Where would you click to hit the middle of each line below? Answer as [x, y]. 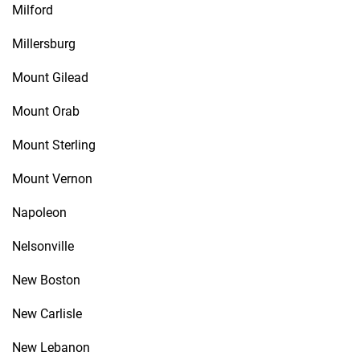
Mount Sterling [54, 145]
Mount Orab [46, 111]
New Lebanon [51, 348]
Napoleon [39, 213]
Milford [33, 10]
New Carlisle [47, 314]
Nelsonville [43, 246]
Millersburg [44, 44]
